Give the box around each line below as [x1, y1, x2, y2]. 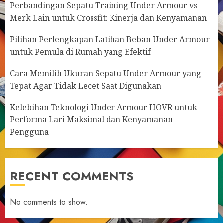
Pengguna [10, 126, 49, 137]
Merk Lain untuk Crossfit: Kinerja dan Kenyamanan [10, 12, 207, 23]
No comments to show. [10, 196, 88, 208]
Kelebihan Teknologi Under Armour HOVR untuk [10, 102, 197, 112]
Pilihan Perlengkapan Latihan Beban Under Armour [10, 34, 210, 45]
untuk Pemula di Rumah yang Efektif [10, 46, 151, 57]
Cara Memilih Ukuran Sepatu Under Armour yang [10, 68, 201, 79]
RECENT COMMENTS [10, 167, 134, 185]
